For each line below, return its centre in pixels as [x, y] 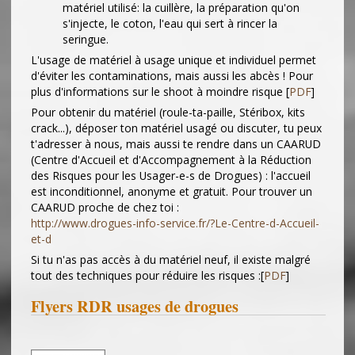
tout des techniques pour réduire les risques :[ [147, 276]
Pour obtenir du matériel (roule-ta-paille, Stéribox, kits [168, 113]
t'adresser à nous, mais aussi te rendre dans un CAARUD [176, 144]
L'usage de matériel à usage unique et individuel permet [174, 60]
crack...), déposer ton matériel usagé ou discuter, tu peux [176, 128]
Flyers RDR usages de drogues [135, 306]
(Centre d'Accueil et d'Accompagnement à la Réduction [171, 160]
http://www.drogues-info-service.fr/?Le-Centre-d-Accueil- [175, 223]
